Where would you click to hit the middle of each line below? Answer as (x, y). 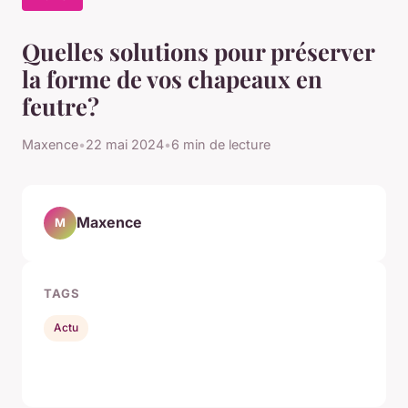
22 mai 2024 (125, 144)
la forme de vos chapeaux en (172, 78)
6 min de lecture (221, 144)
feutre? (61, 105)
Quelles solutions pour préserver (198, 51)
